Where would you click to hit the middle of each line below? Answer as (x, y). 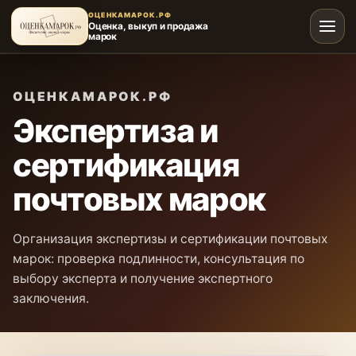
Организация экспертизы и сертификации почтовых (170, 239)
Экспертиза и (116, 131)
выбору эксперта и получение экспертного (143, 279)
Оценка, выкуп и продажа (148, 26)
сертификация (126, 165)
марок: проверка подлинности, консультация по (159, 259)
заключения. (51, 299)
